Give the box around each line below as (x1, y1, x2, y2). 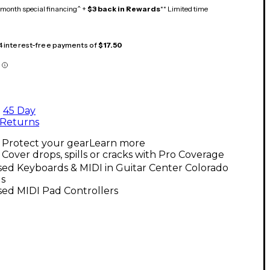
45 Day (3, 104, 36, 116)
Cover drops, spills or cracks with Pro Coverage (2, 148, 224, 160)
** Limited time (160, 4, 208, 13)
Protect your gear (2, 137, 89, 149)
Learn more (89, 137, 145, 149)
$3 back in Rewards (87, 4, 160, 13)
